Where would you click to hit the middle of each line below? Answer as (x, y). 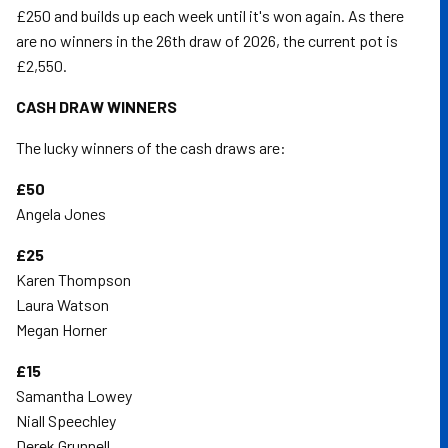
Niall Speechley (66, 420)
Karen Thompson (73, 279)
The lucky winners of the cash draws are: (151, 147)
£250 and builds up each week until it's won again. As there (210, 15)
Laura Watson (62, 304)
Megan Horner (61, 329)
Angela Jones (61, 213)
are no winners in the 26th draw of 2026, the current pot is (207, 40)
